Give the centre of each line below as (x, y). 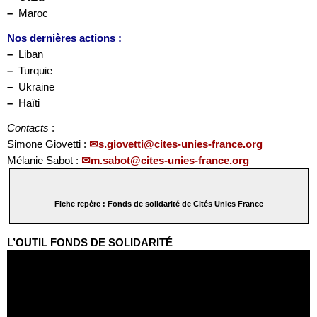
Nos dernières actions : (64, 38)
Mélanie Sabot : (44, 160)
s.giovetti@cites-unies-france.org (180, 144)
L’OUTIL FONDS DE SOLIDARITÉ (90, 242)
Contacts (28, 127)
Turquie (33, 70)
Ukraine (34, 86)
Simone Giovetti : (48, 144)
